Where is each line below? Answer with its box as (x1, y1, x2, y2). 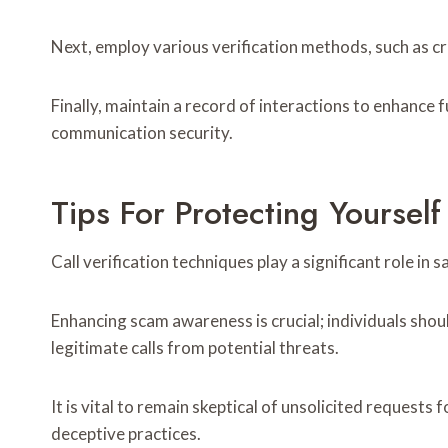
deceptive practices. (51, 423, 201, 445)
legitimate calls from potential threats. (51, 337, 339, 359)
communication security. (51, 122, 233, 144)
